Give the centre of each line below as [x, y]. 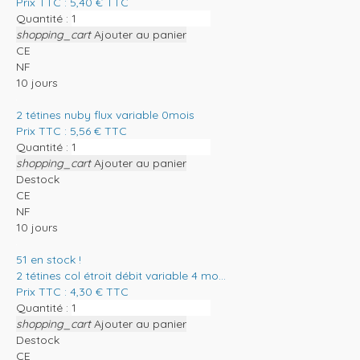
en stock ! [56, 259]
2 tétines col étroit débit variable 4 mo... [121, 275]
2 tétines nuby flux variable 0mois [105, 115]
